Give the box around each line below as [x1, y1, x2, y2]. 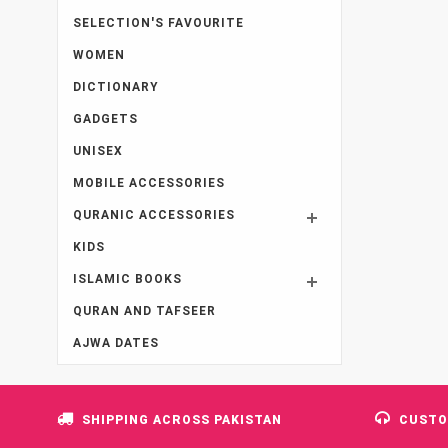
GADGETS [73, 111, 138, 126]
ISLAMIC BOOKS [73, 271, 182, 286]
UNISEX [73, 143, 123, 158]
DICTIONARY [73, 79, 159, 94]
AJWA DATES [73, 335, 159, 350]
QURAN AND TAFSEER [73, 303, 216, 318]
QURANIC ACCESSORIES [73, 207, 235, 222]
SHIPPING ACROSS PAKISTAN [82, 412, 282, 427]
